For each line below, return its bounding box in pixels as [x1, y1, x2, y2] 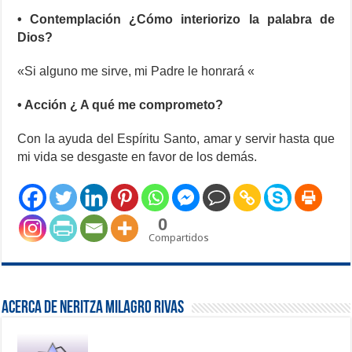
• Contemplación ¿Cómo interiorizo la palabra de [17, 13, 335, 27]
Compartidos [148, 232, 210, 244]
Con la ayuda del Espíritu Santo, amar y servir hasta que [17, 132, 335, 146]
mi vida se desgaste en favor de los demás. [17, 150, 258, 164]
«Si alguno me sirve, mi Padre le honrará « [17, 64, 255, 79]
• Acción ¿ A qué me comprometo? [17, 98, 224, 112]
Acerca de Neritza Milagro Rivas [2, 299, 185, 318]
